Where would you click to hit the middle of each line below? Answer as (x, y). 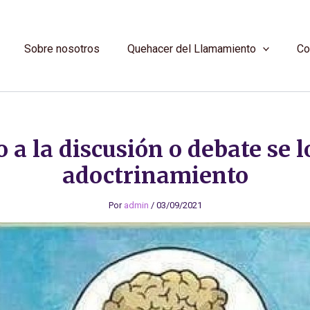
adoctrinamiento (155, 176)
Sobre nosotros (62, 49)
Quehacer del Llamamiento (191, 49)
